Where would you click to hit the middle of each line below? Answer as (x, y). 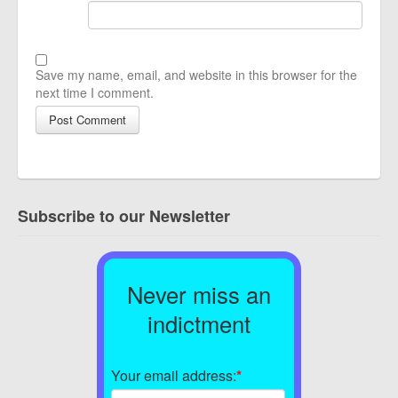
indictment (199, 323)
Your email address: (174, 376)
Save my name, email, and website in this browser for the (196, 75)
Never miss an (199, 294)
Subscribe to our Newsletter (124, 216)
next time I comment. (95, 93)
